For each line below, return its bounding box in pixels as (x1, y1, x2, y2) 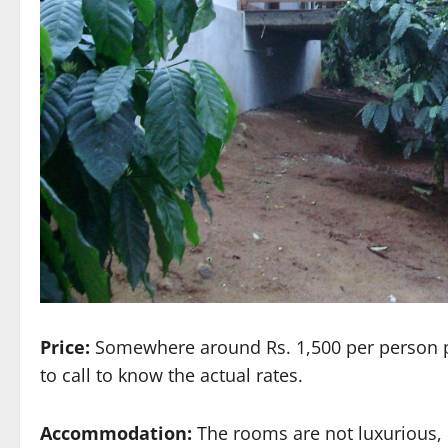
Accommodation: (40, 420, 197, 445)
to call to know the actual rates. (40, 362, 303, 387)
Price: (40, 334, 90, 359)
